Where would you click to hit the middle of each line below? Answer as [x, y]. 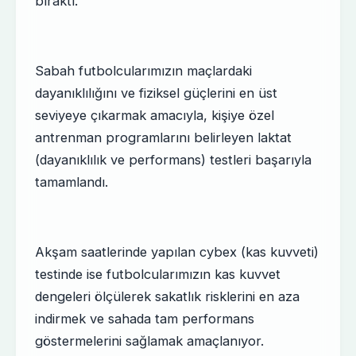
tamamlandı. [72, 182]
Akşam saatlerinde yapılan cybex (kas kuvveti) [177, 252]
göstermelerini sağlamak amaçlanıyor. [150, 341]
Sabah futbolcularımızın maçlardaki [144, 70]
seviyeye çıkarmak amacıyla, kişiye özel [155, 115]
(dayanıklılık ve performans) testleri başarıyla [174, 159]
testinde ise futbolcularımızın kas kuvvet [158, 274]
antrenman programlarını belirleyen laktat [164, 137]
